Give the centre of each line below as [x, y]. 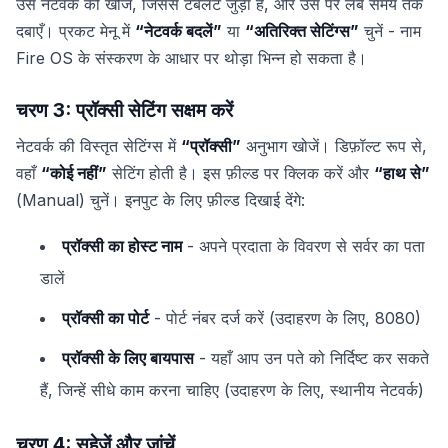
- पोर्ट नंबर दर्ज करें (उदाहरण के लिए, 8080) [285, 318]
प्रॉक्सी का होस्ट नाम [122, 246]
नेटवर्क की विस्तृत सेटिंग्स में [98, 146]
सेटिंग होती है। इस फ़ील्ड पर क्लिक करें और [240, 173]
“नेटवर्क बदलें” [178, 30]
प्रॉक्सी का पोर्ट [105, 318]
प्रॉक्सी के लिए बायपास [128, 358]
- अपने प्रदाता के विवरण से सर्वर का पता [303, 246]
